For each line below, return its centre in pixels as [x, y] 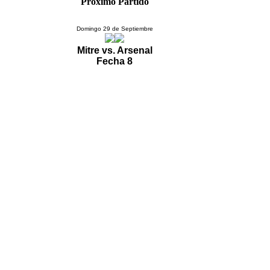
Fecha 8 [115, 61]
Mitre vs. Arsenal [115, 50]
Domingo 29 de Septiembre [115, 28]
